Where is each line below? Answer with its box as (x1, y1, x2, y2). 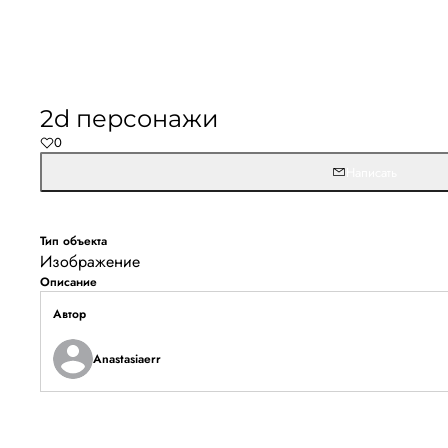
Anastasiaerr (93, 350, 161, 368)
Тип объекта (40, 232, 107, 250)
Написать (345, 162, 397, 182)
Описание (40, 273, 97, 291)
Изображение (40, 250, 140, 273)
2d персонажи (40, 104, 219, 133)
